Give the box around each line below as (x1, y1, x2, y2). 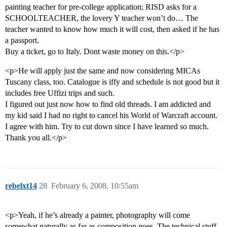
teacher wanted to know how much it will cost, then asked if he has (5, 25, 219, 34)
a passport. (5, 36, 39, 45)
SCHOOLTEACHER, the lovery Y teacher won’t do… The (5, 14, 198, 23)
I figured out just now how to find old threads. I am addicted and (5, 100, 211, 109)
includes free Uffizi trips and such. (5, 89, 115, 98)
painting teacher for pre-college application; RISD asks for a (5, 3, 197, 12)
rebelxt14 (5, 181, 37, 191)
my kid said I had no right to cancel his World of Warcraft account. (5, 111, 217, 120)
